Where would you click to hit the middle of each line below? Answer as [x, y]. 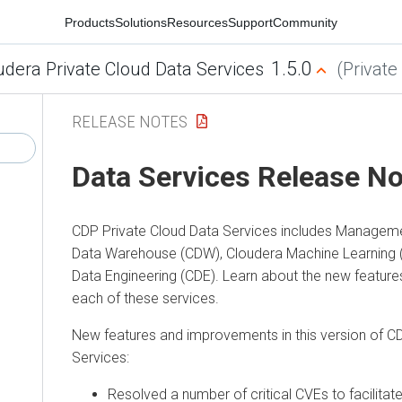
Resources [197, 22]
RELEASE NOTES [130, 121]
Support [250, 22]
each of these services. [145, 298]
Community [305, 22]
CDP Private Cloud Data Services [175, 231]
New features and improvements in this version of [229, 335]
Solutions [141, 22]
